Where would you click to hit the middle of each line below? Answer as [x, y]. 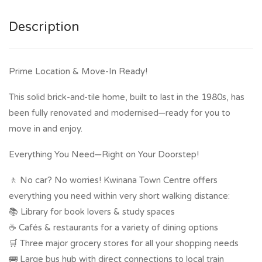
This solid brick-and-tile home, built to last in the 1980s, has [127, 97]
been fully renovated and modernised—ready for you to [120, 113]
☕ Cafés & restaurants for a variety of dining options [113, 227]
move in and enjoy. [46, 128]
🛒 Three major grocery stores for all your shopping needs [124, 243]
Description [44, 27]
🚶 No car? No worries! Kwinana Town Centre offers [113, 180]
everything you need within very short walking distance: [119, 196]
